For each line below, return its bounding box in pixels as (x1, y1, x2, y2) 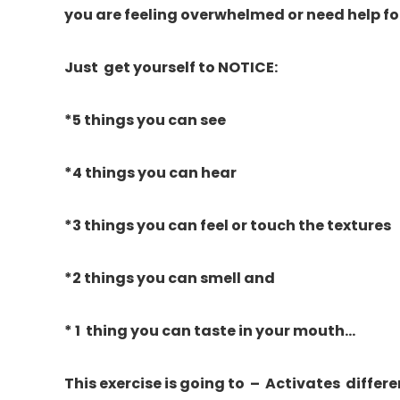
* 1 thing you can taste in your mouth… (64, 320, 355, 341)
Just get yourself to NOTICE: (64, 56, 278, 78)
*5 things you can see (64, 109, 226, 130)
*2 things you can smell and (64, 267, 283, 288)
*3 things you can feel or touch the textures (64, 214, 391, 236)
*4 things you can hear (64, 162, 237, 183)
